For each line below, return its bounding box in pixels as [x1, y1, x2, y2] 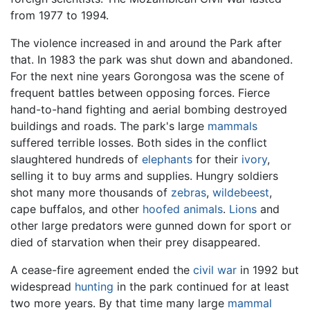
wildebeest [212, 185, 269, 199]
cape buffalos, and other [10, 201, 143, 216]
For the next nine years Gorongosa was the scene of [10, 69, 284, 83]
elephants [142, 152, 192, 166]
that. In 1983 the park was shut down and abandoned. [10, 52, 293, 66]
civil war [193, 262, 237, 277]
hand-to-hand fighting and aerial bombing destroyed [10, 102, 287, 116]
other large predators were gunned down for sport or [10, 218, 291, 232]
